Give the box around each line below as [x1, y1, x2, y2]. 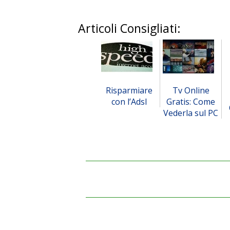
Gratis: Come [166, 96, 215, 108]
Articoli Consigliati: [78, 20, 181, 36]
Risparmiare [106, 85, 152, 97]
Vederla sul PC [163, 107, 218, 119]
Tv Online [172, 85, 209, 97]
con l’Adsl [111, 96, 147, 108]
